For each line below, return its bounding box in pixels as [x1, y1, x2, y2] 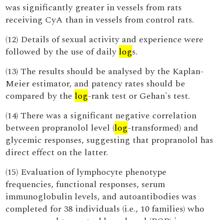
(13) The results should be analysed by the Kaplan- [5, 65, 204, 78]
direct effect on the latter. [5, 146, 109, 159]
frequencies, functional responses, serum [5, 178, 165, 191]
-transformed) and [128, 121, 199, 135]
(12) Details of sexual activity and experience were [5, 33, 204, 46]
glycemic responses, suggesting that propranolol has [5, 134, 214, 147]
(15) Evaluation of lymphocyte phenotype [5, 165, 167, 179]
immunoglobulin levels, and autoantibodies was [5, 190, 197, 203]
